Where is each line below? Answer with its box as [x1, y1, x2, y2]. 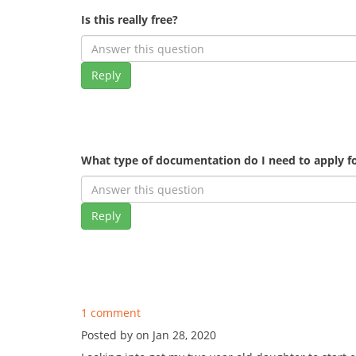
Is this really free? [81, 12, 178, 27]
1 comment [81, 305, 141, 320]
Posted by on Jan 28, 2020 [81, 327, 216, 342]
